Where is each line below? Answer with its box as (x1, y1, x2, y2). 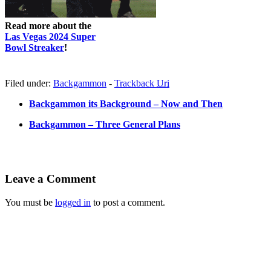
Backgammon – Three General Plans (29, 119, 180, 129)
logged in (55, 197, 91, 208)
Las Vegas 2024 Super (5, 31, 96, 42)
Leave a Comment (5, 172, 96, 186)
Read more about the (5, 20, 91, 31)
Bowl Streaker (5, 42, 64, 53)
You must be (5, 197, 55, 208)
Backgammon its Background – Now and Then (29, 98, 223, 109)
